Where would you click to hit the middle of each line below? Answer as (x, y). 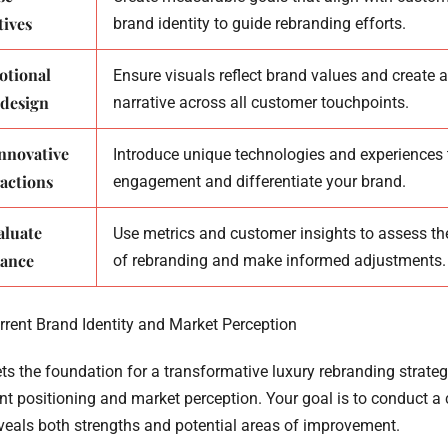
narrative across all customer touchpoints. (261, 102)
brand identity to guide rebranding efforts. (259, 23)
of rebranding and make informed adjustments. (279, 260)
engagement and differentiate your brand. (259, 181)
